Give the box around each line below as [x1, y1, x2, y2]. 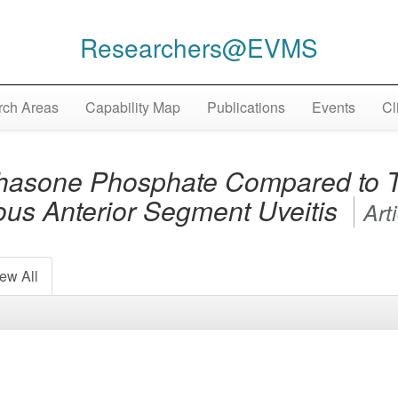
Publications [206, 97, 285, 118]
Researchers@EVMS [80, 28, 318, 65]
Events [311, 97, 355, 118]
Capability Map [84, 97, 180, 118]
